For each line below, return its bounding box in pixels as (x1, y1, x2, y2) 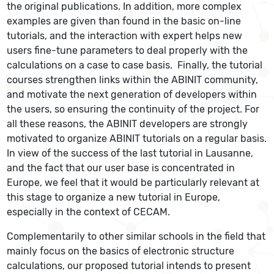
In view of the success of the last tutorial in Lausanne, (7, 147, 254, 159)
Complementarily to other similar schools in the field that (7, 231, 266, 242)
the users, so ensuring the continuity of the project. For (7, 103, 260, 115)
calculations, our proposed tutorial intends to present (7, 260, 251, 272)
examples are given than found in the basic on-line (7, 15, 242, 27)
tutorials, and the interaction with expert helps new (7, 30, 243, 42)
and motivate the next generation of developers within (7, 89, 257, 100)
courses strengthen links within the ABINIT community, (7, 74, 259, 86)
